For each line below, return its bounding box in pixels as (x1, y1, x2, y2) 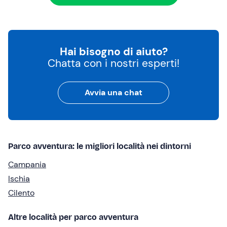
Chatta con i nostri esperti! (48, 56, 179, 71)
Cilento (8, 187, 34, 199)
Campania (8, 159, 46, 170)
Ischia (8, 173, 30, 184)
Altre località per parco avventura (8, 212, 138, 222)
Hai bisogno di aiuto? (59, 45, 168, 59)
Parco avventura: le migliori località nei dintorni (8, 141, 191, 152)
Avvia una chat (85, 87, 142, 98)
